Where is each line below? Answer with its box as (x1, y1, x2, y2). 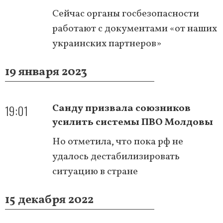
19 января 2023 (5, 63, 87, 81)
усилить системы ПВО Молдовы (52, 115, 213, 129)
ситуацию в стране (52, 164, 138, 179)
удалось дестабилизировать (52, 149, 180, 164)
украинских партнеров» (52, 36, 161, 51)
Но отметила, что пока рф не (52, 134, 183, 149)
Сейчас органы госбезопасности (52, 6, 199, 21)
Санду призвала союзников (52, 101, 191, 115)
